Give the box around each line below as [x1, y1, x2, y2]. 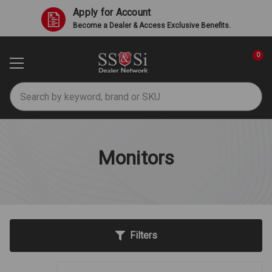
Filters [129, 229, 157, 241]
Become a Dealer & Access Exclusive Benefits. [73, 21, 231, 30]
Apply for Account [73, 7, 151, 18]
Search [10, 83, 39, 95]
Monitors [97, 146, 175, 169]
